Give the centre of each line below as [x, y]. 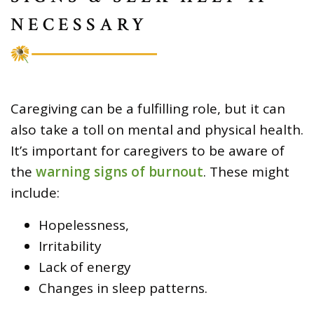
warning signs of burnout [120, 172]
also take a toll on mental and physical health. [157, 130]
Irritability [70, 246]
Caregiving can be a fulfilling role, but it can [148, 109]
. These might [246, 172]
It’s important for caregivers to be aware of [148, 151]
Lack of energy [85, 267]
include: [35, 193]
